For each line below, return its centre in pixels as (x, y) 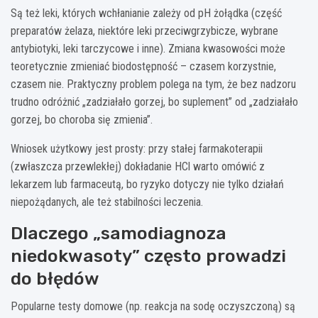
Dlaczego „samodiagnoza (119, 233)
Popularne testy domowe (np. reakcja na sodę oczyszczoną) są (153, 306)
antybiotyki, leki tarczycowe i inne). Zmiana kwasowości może (148, 48)
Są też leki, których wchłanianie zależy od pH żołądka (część (146, 13)
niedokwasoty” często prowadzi (148, 256)
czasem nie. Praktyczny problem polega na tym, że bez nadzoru (153, 84)
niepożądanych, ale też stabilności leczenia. (107, 202)
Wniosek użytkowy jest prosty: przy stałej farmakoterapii (137, 148)
